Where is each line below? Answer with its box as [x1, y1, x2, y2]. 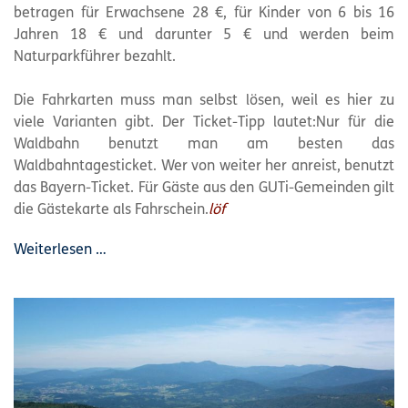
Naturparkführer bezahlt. [14, 49, 176, 65]
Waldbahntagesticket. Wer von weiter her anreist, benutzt [14, 158, 394, 174]
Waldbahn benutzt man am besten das [14, 137, 394, 152]
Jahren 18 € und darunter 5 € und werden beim [14, 27, 394, 43]
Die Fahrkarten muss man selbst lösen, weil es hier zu [14, 93, 394, 108]
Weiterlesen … [14, 242, 107, 258]
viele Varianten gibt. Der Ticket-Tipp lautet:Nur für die [14, 115, 394, 130]
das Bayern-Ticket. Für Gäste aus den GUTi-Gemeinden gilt [14, 180, 394, 196]
